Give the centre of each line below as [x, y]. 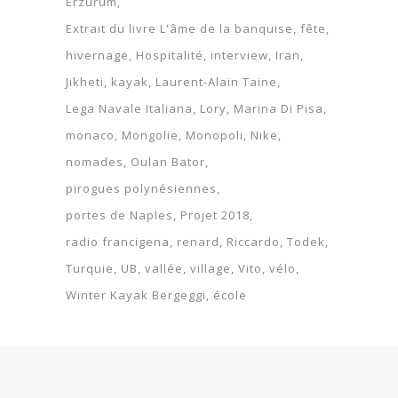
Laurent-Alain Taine [216, 81]
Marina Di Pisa [279, 108]
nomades [95, 161]
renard [198, 241]
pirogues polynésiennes [141, 188]
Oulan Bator [168, 161]
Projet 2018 [215, 215]
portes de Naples [119, 215]
